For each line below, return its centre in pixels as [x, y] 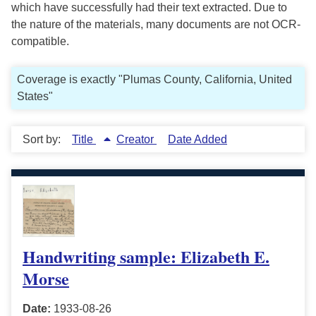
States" [35, 97]
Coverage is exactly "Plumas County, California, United [154, 80]
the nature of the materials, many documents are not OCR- [156, 25]
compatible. [40, 42]
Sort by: [43, 140]
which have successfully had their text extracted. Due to [149, 8]
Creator [136, 140]
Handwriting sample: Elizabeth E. [146, 257]
